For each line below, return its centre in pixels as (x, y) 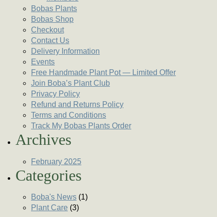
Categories (48, 175)
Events (43, 62)
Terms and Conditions (69, 115)
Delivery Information (65, 51)
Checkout (47, 30)
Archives (43, 140)
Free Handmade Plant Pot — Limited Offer (103, 73)
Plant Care (49, 207)
